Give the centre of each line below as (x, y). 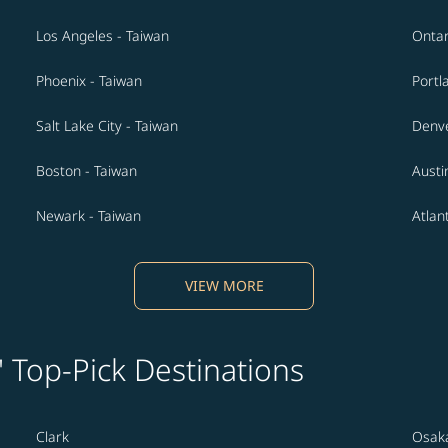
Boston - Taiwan (86, 171)
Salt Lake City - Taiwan (107, 126)
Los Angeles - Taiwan (102, 36)
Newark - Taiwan (88, 216)
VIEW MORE (224, 286)
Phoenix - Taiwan (89, 81)
